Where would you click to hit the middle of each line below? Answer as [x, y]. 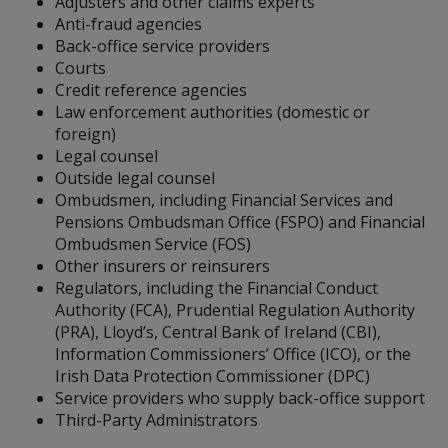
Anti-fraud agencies [128, 24]
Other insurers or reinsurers [162, 266]
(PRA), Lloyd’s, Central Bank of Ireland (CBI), [218, 332]
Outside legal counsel [135, 178]
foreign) [85, 134]
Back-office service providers [162, 46]
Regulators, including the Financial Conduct [216, 288]
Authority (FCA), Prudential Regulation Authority [235, 310]
